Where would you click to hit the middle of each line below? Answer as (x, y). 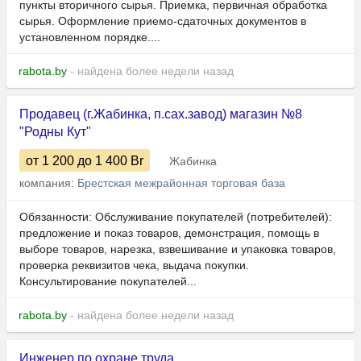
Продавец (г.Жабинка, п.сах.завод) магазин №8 (161, 114)
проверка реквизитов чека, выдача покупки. (134, 266)
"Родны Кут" (55, 132)
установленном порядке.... (90, 37)
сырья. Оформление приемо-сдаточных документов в (163, 21)
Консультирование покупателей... (108, 282)
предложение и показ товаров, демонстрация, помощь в (169, 233)
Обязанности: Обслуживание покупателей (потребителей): (176, 217)
